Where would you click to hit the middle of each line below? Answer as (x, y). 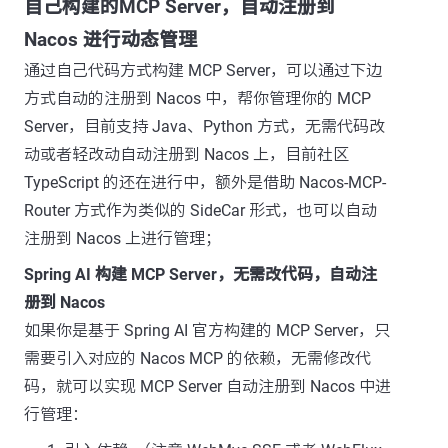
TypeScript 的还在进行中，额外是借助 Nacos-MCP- (205, 182)
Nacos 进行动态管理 (110, 40)
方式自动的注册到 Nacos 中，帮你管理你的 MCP (197, 98)
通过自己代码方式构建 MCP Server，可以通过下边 (203, 70)
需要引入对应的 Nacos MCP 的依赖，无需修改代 (197, 358)
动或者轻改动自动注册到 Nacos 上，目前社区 (186, 154)
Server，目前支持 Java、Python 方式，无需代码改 (204, 126)
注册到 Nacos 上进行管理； (122, 238)
